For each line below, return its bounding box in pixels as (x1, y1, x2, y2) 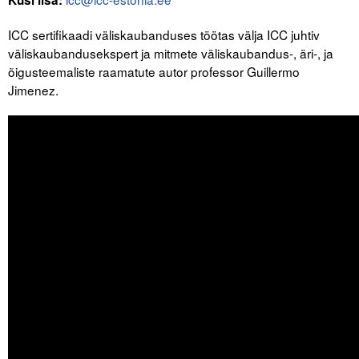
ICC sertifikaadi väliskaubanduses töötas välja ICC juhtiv (8, 25, 320, 43)
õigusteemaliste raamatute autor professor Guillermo (8, 62, 300, 80)
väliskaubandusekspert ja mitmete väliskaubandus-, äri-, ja (8, 43, 333, 62)
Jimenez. (8, 80, 58, 99)
